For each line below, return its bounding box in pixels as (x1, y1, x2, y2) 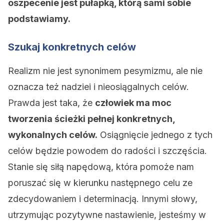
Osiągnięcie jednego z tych (97, 129, 212, 140)
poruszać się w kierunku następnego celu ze (8, 177, 192, 188)
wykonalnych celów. (8, 129, 97, 140)
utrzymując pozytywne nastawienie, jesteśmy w (8, 209, 206, 220)
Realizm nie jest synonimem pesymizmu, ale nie (8, 65, 202, 76)
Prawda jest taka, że (8, 97, 95, 108)
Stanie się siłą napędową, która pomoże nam (8, 161, 194, 172)
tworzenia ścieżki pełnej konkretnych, (8, 113, 175, 124)
